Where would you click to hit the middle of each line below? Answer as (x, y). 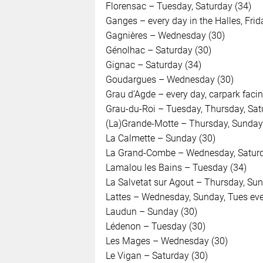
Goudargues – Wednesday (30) (169, 79)
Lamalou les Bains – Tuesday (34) (176, 167)
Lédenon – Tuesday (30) (155, 226)
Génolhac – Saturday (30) (158, 50)
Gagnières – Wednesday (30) (165, 35)
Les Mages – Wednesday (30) (166, 241)
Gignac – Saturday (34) (153, 65)
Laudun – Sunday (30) (151, 211)
